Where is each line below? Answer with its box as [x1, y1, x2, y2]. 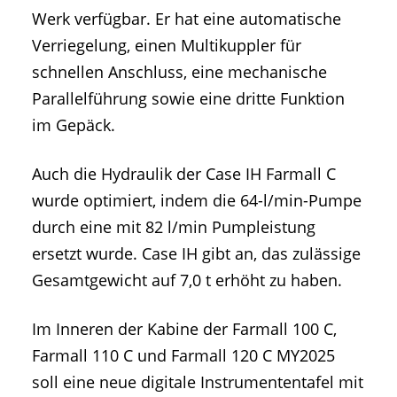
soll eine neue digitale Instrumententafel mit [32, 371, 363, 393]
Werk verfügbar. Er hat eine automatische [32, 8, 341, 30]
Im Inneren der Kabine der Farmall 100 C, [32, 318, 337, 340]
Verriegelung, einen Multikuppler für [32, 35, 301, 57]
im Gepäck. [32, 114, 115, 136]
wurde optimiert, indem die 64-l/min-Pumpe [32, 190, 362, 212]
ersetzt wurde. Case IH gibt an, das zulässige [32, 243, 361, 265]
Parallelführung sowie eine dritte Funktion [32, 88, 345, 110]
